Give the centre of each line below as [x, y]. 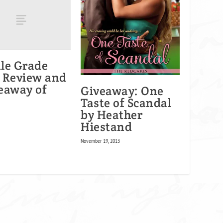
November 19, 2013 [100, 141]
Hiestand [106, 127]
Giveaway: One [122, 91]
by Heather [112, 115]
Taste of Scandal [126, 103]
